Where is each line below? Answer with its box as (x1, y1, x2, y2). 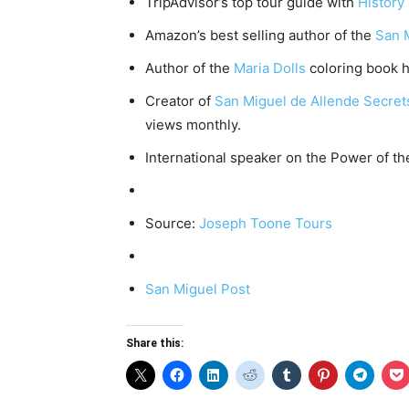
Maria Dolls (234, 59, 306, 78)
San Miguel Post (145, 280, 250, 299)
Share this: (126, 337, 184, 351)
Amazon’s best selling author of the (145, 26, 375, 45)
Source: (145, 215, 199, 233)
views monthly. (145, 116, 241, 134)
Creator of (145, 92, 215, 110)
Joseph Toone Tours (199, 215, 332, 233)
